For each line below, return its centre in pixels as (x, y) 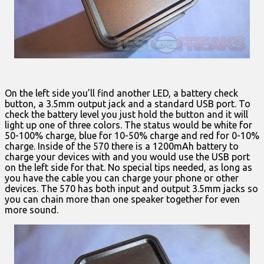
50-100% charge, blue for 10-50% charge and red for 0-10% (132, 135)
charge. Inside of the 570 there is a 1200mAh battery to (122, 146)
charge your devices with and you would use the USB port (127, 156)
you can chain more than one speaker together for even (122, 199)
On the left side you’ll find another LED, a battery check (121, 93)
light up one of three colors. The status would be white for (128, 125)
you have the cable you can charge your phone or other (122, 178)
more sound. (32, 209)
